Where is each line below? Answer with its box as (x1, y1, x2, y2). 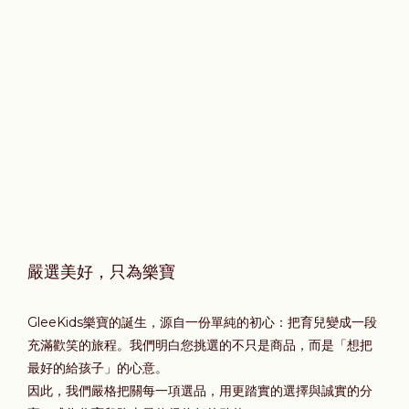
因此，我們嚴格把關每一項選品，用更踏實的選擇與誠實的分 (27, 383, 372, 399)
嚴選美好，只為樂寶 (27, 262, 175, 282)
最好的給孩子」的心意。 (27, 360, 168, 376)
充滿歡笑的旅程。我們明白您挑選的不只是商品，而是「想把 (27, 337, 372, 353)
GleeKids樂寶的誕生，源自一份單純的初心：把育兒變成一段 (27, 314, 377, 330)
